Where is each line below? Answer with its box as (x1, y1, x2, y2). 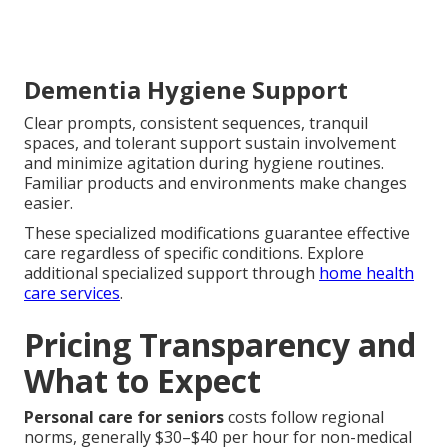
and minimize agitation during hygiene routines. (24, 152, 384, 175)
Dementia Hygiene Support (24, 73, 348, 107)
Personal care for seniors (24, 406, 224, 429)
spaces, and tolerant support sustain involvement (24, 132, 396, 155)
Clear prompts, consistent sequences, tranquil (24, 112, 368, 135)
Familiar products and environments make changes (24, 172, 407, 195)
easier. (24, 192, 73, 215)
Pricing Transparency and (24, 323, 416, 367)
